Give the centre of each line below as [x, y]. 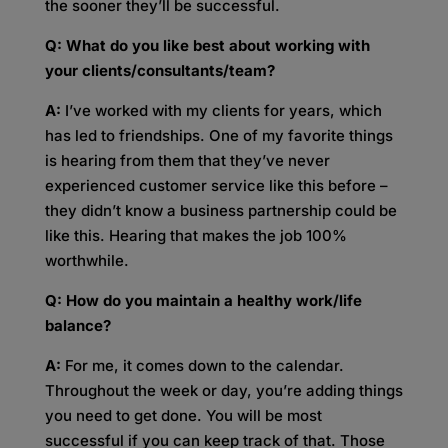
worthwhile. [86, 260]
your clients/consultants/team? [161, 70]
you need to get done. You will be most [183, 415]
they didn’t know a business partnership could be [220, 210]
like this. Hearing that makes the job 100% [195, 235]
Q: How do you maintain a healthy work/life [203, 300]
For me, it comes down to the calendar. [204, 365]
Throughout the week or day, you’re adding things [223, 390]
